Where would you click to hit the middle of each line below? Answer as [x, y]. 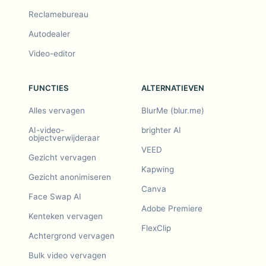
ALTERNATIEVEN [173, 88]
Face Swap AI [55, 197]
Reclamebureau [58, 14]
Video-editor [52, 53]
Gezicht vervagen [62, 157]
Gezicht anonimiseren [70, 177]
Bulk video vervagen [67, 255]
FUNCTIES [48, 88]
